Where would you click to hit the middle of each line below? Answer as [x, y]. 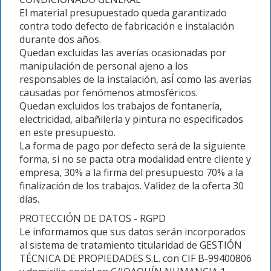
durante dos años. [60, 39]
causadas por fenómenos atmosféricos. [109, 93]
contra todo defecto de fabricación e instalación [127, 26]
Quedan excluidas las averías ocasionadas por [123, 53]
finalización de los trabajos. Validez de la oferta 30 [132, 186]
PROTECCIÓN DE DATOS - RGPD [93, 218]
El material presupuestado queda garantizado [123, 13]
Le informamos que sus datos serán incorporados [132, 232]
